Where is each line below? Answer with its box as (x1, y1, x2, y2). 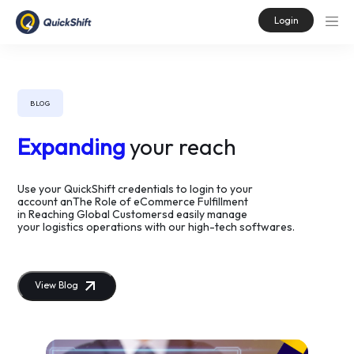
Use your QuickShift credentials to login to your (17, 181, 254, 196)
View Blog (34, 278, 81, 291)
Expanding (17, 133, 126, 161)
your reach (125, 133, 237, 161)
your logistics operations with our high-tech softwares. (17, 219, 296, 234)
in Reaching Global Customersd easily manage (17, 206, 248, 221)
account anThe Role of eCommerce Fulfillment (17, 194, 249, 209)
